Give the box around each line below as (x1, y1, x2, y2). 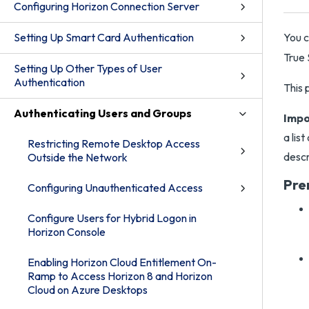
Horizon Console (28, 225, 106, 239)
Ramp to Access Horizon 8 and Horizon (28, 269, 212, 283)
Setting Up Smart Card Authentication (14, 30, 194, 44)
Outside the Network (28, 150, 128, 164)
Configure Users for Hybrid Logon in (28, 211, 197, 225)
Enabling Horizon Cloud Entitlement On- (28, 255, 217, 269)
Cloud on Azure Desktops (28, 283, 148, 297)
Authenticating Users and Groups (14, 106, 192, 120)
